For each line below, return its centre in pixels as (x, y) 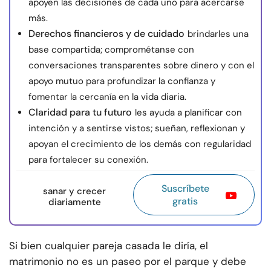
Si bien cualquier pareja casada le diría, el (109, 246)
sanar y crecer (75, 191)
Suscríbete (185, 189)
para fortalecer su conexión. (88, 160)
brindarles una (218, 34)
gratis (185, 201)
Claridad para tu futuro (80, 113)
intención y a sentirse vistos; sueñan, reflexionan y (137, 129)
